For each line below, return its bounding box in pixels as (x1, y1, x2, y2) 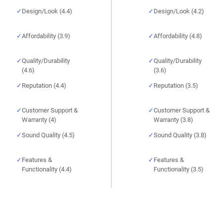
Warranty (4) (22, 116, 56, 124)
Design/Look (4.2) (154, 7, 204, 15)
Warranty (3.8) (154, 116, 193, 124)
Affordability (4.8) (154, 32, 202, 40)
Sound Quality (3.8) (154, 131, 207, 139)
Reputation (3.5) (154, 82, 198, 90)
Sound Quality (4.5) (22, 131, 75, 139)
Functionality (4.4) (22, 166, 72, 173)
